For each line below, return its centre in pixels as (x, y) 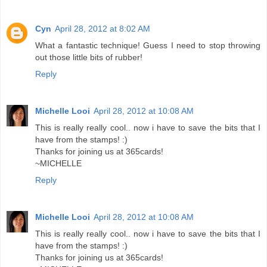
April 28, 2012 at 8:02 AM (103, 29)
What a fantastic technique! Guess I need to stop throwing (148, 46)
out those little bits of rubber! (89, 58)
